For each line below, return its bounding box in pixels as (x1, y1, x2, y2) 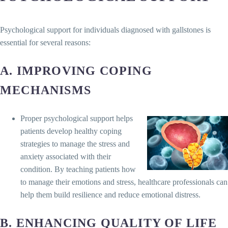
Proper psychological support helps (20, 113, 133, 123)
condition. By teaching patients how (20, 164, 136, 174)
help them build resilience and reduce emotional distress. (20, 190, 201, 199)
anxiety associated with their (20, 152, 111, 161)
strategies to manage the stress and (20, 139, 130, 148)
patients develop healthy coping (20, 126, 122, 135)
